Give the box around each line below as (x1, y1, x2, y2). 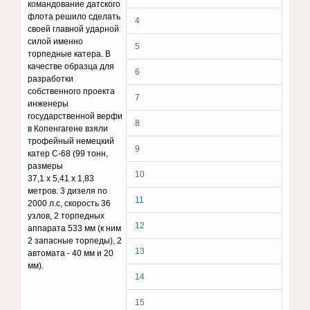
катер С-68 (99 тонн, (28, 149, 109, 158)
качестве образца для (28, 62, 115, 71)
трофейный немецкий (28, 136, 115, 146)
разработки (28, 74, 74, 84)
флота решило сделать (28, 12, 121, 21)
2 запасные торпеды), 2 (28, 236, 122, 246)
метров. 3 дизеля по (28, 186, 108, 196)
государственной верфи (28, 111, 123, 121)
